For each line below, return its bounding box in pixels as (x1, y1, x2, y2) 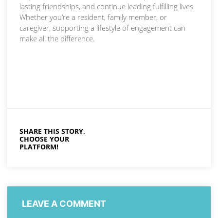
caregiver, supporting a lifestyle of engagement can (19, 23, 185, 33)
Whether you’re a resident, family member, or (19, 12, 167, 22)
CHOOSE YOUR (19, 134, 69, 144)
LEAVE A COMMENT (22, 199, 106, 209)
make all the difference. (19, 34, 95, 44)
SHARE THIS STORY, (19, 127, 85, 136)
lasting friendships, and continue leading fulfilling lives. (19, 1, 195, 12)
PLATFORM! (19, 142, 58, 152)
